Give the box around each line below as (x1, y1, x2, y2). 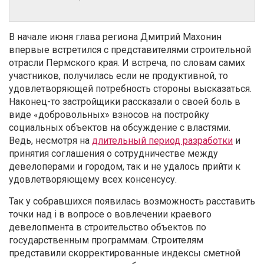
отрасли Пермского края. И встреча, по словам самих (9, 57, 245, 68)
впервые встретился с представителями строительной (9, 44, 251, 55)
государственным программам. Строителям (9, 234, 203, 246)
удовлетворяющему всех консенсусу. (9, 173, 177, 185)
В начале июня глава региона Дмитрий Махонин (9, 31, 222, 42)
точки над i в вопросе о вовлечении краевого (9, 208, 212, 220)
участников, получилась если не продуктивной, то (9, 70, 228, 81)
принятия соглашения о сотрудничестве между (9, 147, 218, 159)
